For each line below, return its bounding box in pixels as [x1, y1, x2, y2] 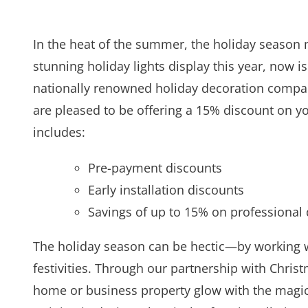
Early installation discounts [88, 181, 244, 199]
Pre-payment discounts [88, 159, 222, 177]
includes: [33, 124, 85, 141]
